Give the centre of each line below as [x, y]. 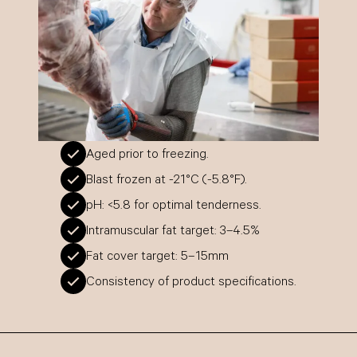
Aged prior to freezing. [147, 155]
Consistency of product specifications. [191, 282]
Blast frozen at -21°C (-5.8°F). [167, 180]
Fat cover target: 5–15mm [157, 257]
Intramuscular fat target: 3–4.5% [173, 231]
